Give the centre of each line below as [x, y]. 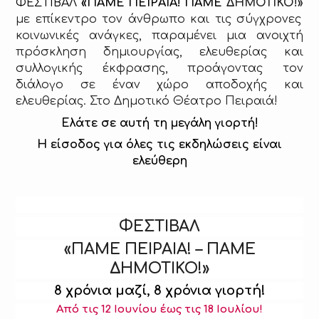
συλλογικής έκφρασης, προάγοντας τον [159, 69]
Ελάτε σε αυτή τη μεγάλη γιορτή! [159, 123]
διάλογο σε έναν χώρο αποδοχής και [159, 85]
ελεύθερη [159, 161]
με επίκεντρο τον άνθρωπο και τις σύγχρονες [159, 20]
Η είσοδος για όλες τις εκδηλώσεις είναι [159, 145]
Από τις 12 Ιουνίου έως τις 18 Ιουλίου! [159, 309]
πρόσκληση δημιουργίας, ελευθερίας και [159, 52]
